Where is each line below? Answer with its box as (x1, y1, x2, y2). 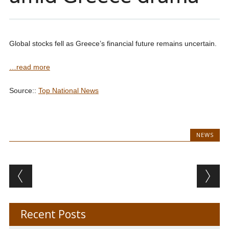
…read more (9, 63, 50, 72)
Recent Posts (20, 207, 86, 222)
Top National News (38, 86, 99, 95)
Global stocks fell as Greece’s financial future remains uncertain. (9, 39, 217, 48)
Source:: (9, 86, 38, 95)
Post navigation (9, 163, 141, 183)
